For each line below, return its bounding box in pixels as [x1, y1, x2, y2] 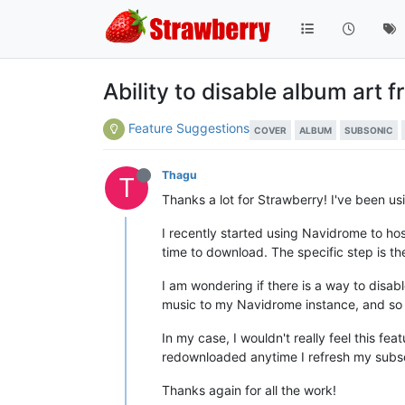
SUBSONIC [344, 125, 393, 137]
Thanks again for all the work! [162, 381, 336, 398]
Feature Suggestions [128, 119, 250, 136]
